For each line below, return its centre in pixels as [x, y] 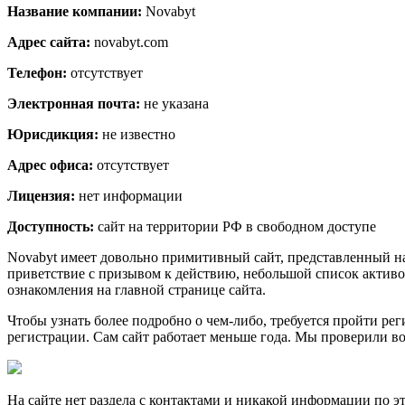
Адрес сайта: [49, 42]
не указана [174, 103]
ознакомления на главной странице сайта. [137, 289]
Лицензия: [41, 195]
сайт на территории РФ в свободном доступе [235, 226]
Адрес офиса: [50, 165]
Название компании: [75, 11]
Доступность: [51, 226]
